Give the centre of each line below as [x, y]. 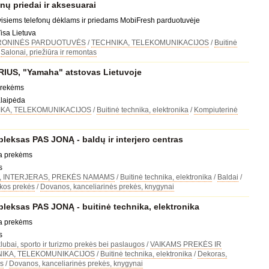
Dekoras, [212, 254]
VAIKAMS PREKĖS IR [186, 244]
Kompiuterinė [216, 110]
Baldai [228, 177]
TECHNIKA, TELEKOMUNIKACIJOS [150, 43]
